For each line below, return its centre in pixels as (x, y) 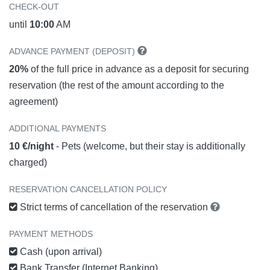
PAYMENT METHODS (51, 234)
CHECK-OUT (34, 6)
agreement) (33, 101)
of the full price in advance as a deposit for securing (139, 69)
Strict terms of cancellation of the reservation (114, 207)
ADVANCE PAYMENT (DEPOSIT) (73, 51)
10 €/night (33, 146)
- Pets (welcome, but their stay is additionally (151, 146)
